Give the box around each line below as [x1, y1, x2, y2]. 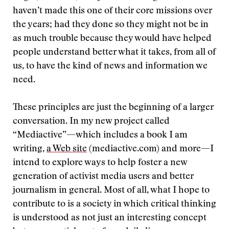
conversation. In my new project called [13, 117, 170, 126]
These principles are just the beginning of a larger [13, 103, 214, 112]
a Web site [47, 145, 87, 154]
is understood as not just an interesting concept [13, 214, 207, 223]
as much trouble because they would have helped [13, 34, 212, 43]
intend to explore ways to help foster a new [13, 158, 187, 168]
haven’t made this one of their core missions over [13, 7, 212, 16]
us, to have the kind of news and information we [13, 62, 208, 71]
